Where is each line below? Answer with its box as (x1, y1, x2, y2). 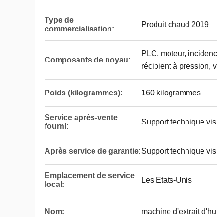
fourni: (45, 122, 69, 130)
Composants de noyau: (45, 56, 131, 64)
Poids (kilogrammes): (45, 89, 123, 97)
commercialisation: (45, 25, 114, 33)
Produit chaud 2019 (141, 20, 209, 29)
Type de (45, 16, 74, 24)
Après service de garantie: (45, 147, 141, 155)
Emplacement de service (45, 171, 135, 180)
